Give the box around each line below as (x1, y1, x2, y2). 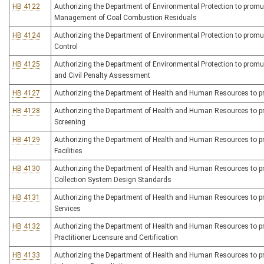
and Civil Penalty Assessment (54, 71, 150, 80)
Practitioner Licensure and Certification (54, 233, 178, 242)
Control (54, 42, 78, 51)
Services (54, 204, 81, 213)
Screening (54, 118, 85, 126)
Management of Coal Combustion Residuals (54, 14, 197, 22)
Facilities (54, 147, 82, 155)
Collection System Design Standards (54, 176, 171, 184)
